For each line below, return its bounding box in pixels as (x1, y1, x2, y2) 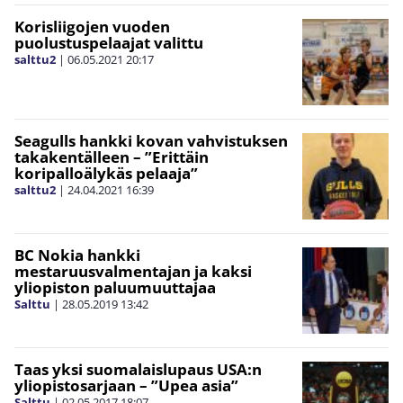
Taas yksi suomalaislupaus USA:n (14, 358, 262, 380)
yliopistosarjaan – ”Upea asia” (14, 374, 238, 396)
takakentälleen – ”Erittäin (14, 146, 209, 167)
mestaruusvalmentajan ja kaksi (14, 260, 252, 282)
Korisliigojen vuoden (14, 15, 170, 37)
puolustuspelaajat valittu (14, 31, 203, 53)
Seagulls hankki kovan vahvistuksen (14, 130, 288, 151)
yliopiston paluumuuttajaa (14, 276, 216, 298)
